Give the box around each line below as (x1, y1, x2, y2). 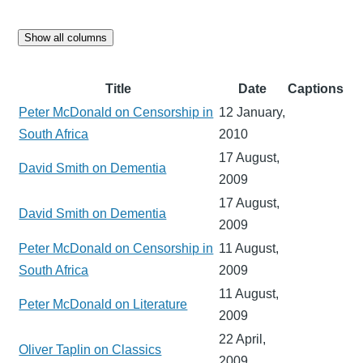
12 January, (219, 105, 286, 119)
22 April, (219, 331, 267, 346)
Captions (288, 81, 344, 96)
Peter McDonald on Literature (19, 297, 188, 311)
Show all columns (24, 31, 108, 44)
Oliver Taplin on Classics (19, 342, 162, 357)
